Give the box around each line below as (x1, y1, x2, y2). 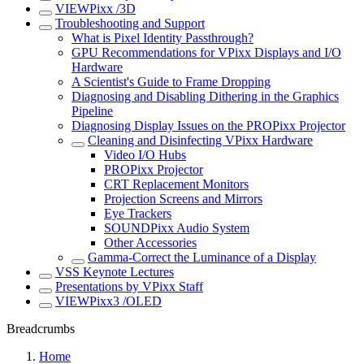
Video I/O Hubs (104, 148, 186, 162)
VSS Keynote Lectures (55, 265, 174, 279)
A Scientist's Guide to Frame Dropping (71, 75, 271, 89)
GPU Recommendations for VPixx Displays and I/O (71, 45, 341, 59)
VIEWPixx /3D (55, 2, 136, 15)
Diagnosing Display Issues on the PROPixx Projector (71, 119, 345, 132)
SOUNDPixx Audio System (104, 221, 249, 235)
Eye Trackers (104, 206, 171, 220)
